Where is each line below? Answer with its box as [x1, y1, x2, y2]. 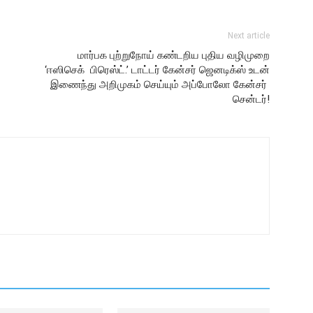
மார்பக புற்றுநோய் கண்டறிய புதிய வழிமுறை [78, 49, 270, 61]
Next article [228, 31, 270, 41]
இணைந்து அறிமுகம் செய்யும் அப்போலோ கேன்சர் [48, 78, 270, 91]
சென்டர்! [233, 93, 270, 105]
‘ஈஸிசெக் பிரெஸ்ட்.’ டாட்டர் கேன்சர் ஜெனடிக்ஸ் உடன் [45, 64, 270, 76]
